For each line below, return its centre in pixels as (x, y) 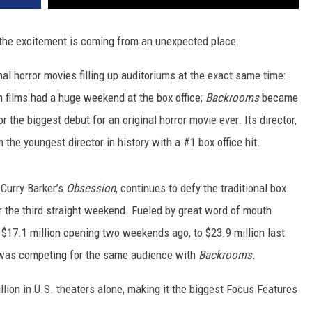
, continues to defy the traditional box (201, 188)
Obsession (91, 188)
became (279, 98)
